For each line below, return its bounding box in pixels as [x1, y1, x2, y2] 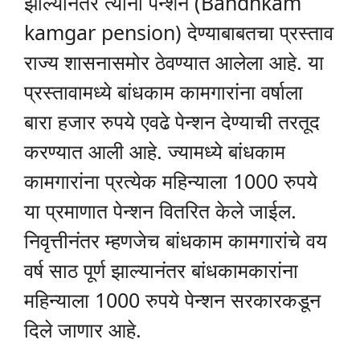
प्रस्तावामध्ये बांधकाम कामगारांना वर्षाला [24, 77, 303, 105]
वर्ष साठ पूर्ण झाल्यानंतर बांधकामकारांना [24, 256, 298, 284]
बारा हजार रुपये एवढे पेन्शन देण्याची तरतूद [24, 107, 320, 135]
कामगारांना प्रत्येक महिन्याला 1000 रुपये [24, 166, 317, 194]
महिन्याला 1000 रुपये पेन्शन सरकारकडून [24, 285, 321, 313]
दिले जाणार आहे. [24, 315, 141, 343]
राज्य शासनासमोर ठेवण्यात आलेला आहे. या [24, 47, 324, 76]
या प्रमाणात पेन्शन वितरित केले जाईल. [24, 196, 297, 224]
